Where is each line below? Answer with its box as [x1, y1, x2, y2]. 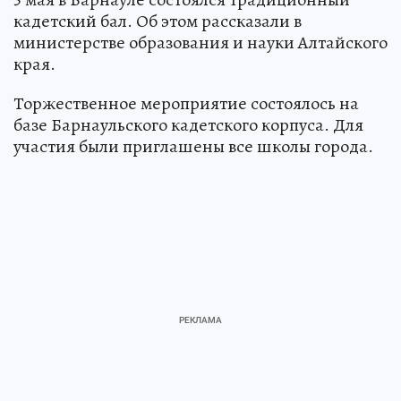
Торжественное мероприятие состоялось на [13, 90, 359, 115]
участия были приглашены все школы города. [13, 133, 373, 158]
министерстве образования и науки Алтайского [13, 30, 388, 55]
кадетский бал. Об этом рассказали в [13, 8, 302, 33]
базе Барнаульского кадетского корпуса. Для [13, 112, 363, 137]
